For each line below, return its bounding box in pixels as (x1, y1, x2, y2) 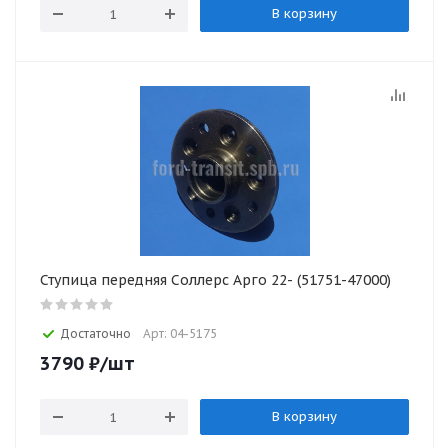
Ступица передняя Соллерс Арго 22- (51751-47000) (40, 271, 391, 289)
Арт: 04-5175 (143, 326, 217, 341)
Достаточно (60, 326, 131, 341)
